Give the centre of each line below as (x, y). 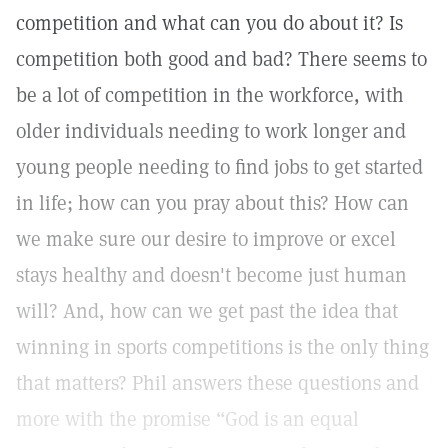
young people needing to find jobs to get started (219, 167)
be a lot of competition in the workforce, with (210, 95)
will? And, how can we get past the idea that (207, 311)
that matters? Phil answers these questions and (217, 383)
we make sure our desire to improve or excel (206, 239)
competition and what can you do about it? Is (209, 23)
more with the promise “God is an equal (187, 419)
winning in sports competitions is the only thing (222, 347)
